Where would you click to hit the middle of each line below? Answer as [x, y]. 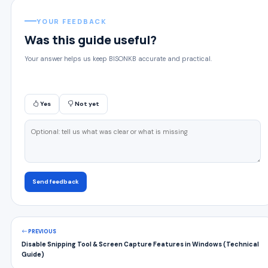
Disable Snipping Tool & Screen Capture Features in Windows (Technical [140, 244]
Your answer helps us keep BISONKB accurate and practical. [118, 59]
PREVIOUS [42, 232]
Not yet [86, 104]
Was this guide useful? [91, 40]
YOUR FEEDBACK [72, 21]
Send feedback [56, 182]
